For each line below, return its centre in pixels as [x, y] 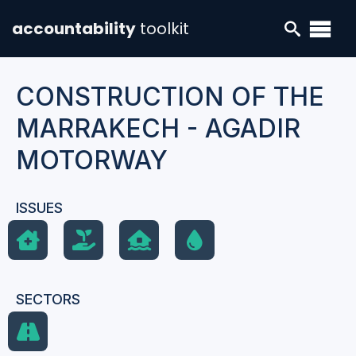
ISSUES [39, 208]
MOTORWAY [92, 160]
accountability [74, 29]
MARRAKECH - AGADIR [158, 128]
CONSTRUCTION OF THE [170, 97]
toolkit [164, 29]
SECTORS [48, 299]
